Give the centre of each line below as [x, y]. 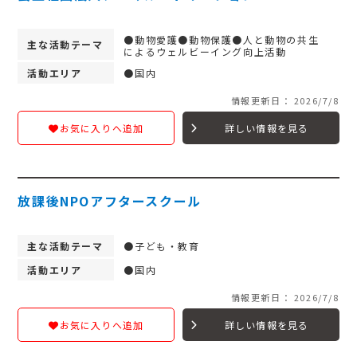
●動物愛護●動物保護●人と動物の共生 [222, 39]
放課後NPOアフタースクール [110, 201]
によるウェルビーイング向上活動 [205, 51]
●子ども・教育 [162, 246]
